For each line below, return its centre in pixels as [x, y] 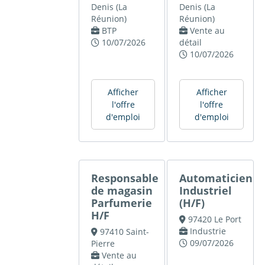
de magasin [122, 191]
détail [191, 43]
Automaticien [216, 178]
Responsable [125, 178]
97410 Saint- [124, 232]
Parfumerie [122, 203]
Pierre [103, 244]
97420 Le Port [214, 219]
